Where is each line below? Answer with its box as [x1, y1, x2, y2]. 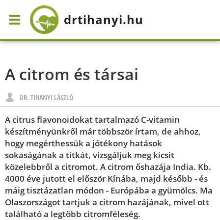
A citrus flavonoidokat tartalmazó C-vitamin [5, 114, 180, 125]
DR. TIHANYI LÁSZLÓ [20, 93, 73, 102]
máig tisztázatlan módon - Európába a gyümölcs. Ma [5, 185, 213, 196]
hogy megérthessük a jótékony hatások [5, 137, 162, 149]
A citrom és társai [5, 63, 138, 84]
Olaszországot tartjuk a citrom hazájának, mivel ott [5, 196, 209, 208]
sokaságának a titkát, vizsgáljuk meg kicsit [5, 149, 174, 161]
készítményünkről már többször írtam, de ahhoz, [5, 126, 201, 137]
